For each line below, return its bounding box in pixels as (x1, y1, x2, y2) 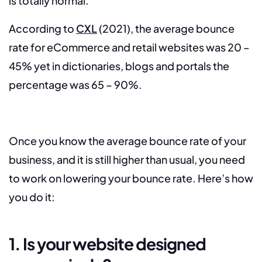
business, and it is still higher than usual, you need (9, 153, 245, 167)
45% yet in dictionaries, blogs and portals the (9, 59, 229, 73)
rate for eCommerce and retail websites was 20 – (9, 40, 250, 54)
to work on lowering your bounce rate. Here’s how (9, 171, 253, 185)
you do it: (9, 190, 55, 204)
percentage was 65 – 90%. (9, 78, 142, 92)
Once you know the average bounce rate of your (9, 134, 246, 148)
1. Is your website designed (9, 233, 206, 254)
